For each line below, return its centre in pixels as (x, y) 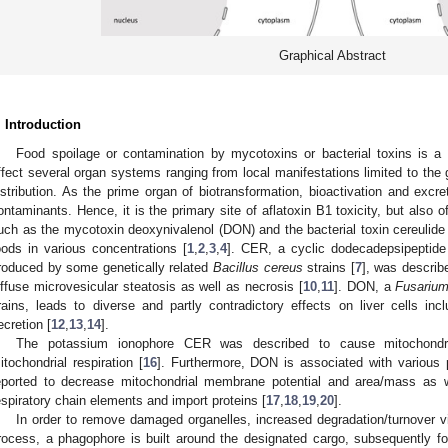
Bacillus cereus (257, 268)
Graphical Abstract (332, 56)
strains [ (328, 268)
